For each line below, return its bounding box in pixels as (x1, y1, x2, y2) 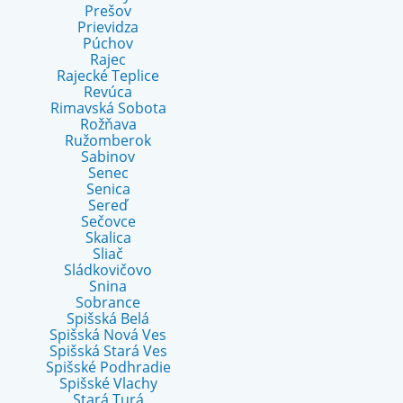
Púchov (83, 33, 133, 53)
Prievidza (77, 17, 139, 37)
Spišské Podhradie (45, 357, 171, 377)
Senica (85, 179, 130, 199)
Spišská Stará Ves (49, 341, 167, 361)
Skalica (85, 228, 131, 247)
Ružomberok (65, 130, 151, 150)
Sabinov (81, 147, 135, 166)
